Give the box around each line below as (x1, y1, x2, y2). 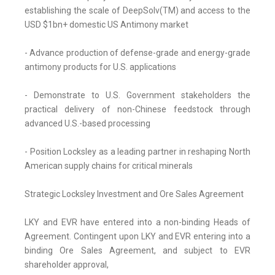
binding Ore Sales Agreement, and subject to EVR (25, 246, 250, 256)
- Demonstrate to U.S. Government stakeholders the (25, 90, 250, 101)
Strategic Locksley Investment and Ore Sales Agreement (25, 189, 244, 199)
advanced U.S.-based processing (25, 118, 150, 129)
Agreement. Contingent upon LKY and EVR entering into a (25, 231, 250, 242)
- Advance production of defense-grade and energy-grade (25, 48, 250, 58)
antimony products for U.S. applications (25, 62, 176, 72)
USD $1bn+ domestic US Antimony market (25, 20, 188, 30)
